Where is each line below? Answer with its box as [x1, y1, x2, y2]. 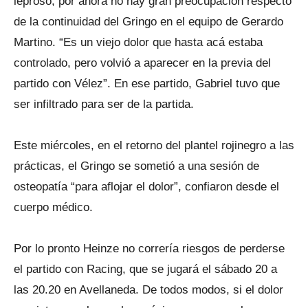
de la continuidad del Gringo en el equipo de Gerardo [14, 15, 283, 28]
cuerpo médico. [14, 201, 93, 214]
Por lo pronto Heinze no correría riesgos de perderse [14, 242, 285, 255]
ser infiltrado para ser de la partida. [14, 98, 194, 111]
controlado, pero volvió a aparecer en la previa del [14, 56, 271, 69]
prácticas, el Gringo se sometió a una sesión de [14, 159, 259, 173]
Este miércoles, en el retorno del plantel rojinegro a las [14, 139, 294, 152]
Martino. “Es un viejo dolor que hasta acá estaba [14, 36, 263, 49]
